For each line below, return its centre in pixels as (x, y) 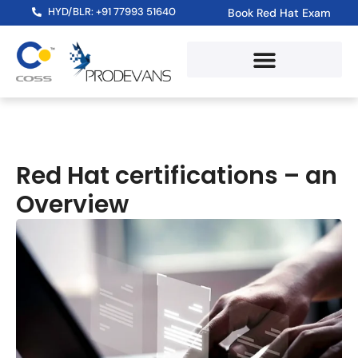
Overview (72, 204)
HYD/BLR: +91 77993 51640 (111, 12)
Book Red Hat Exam (279, 13)
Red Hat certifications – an (177, 175)
